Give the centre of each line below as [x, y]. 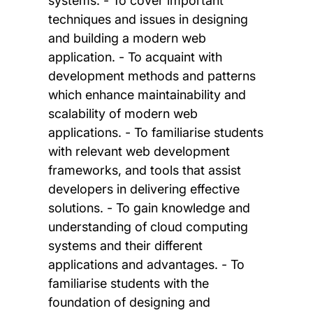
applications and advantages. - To [146, 264]
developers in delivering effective [144, 189]
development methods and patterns [152, 75]
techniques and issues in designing [148, 19]
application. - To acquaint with [135, 57]
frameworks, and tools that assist [144, 170]
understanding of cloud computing [148, 226]
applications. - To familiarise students [155, 132]
